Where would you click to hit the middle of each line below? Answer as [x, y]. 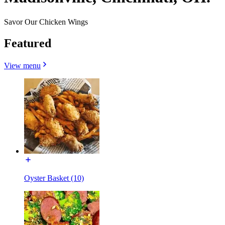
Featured [28, 43]
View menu [22, 65]
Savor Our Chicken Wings [46, 22]
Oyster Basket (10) [54, 178]
